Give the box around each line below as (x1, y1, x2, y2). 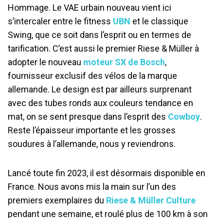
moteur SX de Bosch (83, 57, 165, 68)
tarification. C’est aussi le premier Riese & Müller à (8, 43, 199, 54)
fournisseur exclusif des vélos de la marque (8, 71, 177, 81)
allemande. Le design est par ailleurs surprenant (8, 84, 192, 95)
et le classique (130, 16, 188, 27)
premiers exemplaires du (8, 195, 106, 206)
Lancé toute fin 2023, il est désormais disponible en (8, 168, 205, 179)
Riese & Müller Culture (106, 195, 196, 206)
